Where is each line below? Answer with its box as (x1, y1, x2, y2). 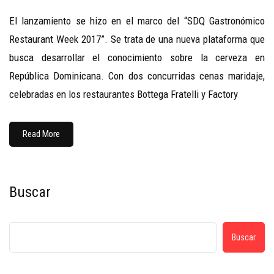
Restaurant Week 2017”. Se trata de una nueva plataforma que (9, 33, 265, 46)
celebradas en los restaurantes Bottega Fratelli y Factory (9, 88, 238, 101)
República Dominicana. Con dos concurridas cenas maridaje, (9, 70, 265, 83)
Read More (23, 128, 61, 140)
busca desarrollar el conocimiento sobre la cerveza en (9, 51, 265, 64)
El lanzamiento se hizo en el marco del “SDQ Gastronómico (9, 15, 265, 28)
